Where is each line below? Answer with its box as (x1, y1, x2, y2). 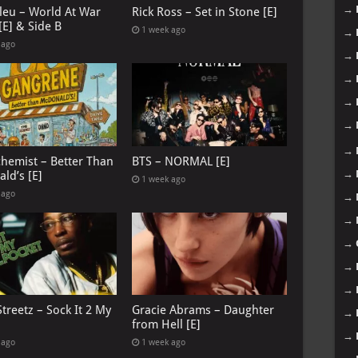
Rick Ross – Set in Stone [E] (131, 5, 277, 20)
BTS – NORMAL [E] (131, 153, 230, 169)
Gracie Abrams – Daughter (131, 302, 274, 317)
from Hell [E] (131, 316, 201, 332)
